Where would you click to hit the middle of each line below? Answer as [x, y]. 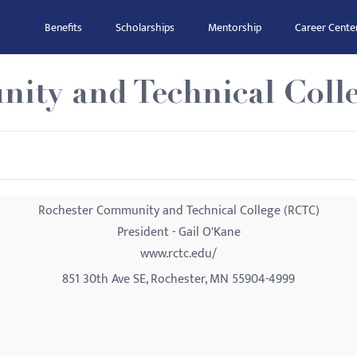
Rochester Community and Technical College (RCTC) [178, 211]
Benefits [63, 27]
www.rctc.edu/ [178, 254]
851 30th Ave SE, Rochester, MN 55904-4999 [178, 279]
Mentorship [235, 27]
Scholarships [145, 27]
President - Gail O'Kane [178, 232]
